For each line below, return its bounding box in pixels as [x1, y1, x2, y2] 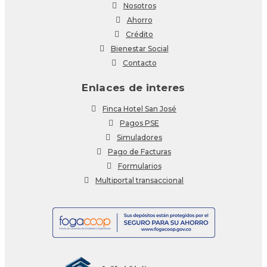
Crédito [126, 29, 153, 39]
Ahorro [126, 15, 153, 24]
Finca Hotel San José [103, 104, 176, 113]
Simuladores [117, 132, 162, 142]
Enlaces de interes [82, 81, 185, 94]
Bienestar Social [110, 44, 169, 53]
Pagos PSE [120, 118, 159, 128]
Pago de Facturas [108, 147, 171, 156]
